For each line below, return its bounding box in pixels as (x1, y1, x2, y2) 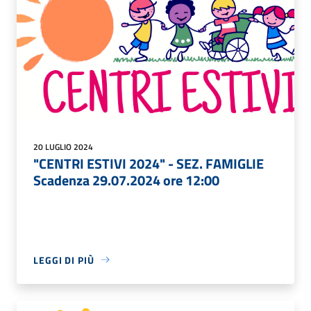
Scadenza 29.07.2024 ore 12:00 (33, 169, 219, 191)
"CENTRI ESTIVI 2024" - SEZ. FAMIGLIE (33, 152, 264, 174)
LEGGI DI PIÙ (33, 252, 94, 267)
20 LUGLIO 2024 (33, 140, 93, 153)
